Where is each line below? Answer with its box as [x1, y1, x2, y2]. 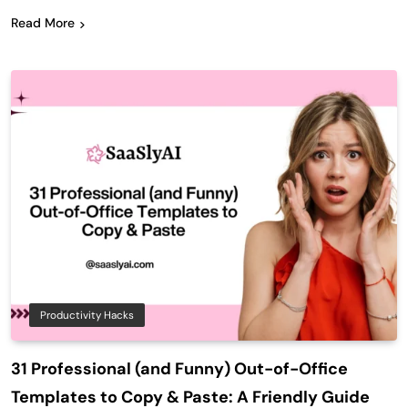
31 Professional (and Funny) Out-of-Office [11, 358, 348, 380]
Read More [11, 15, 75, 32]
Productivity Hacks [40, 308, 134, 322]
